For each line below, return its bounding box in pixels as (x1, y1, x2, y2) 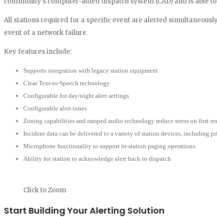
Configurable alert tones (23, 104, 87, 112)
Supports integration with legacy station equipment (23, 66, 158, 74)
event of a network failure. (4, 28, 88, 37)
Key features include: (4, 47, 72, 56)
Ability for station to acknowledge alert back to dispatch (23, 155, 171, 162)
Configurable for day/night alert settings (23, 92, 129, 99)
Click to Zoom (23, 186, 66, 194)
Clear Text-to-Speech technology (23, 79, 110, 87)
